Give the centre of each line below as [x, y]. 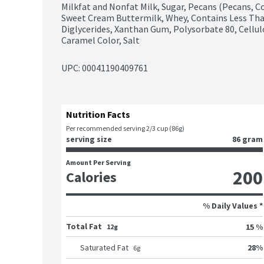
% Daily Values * [233, 206]
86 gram [247, 139]
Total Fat [84, 227]
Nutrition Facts [98, 115]
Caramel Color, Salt [100, 40]
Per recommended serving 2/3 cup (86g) [125, 128]
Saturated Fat [104, 248]
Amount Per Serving [98, 163]
